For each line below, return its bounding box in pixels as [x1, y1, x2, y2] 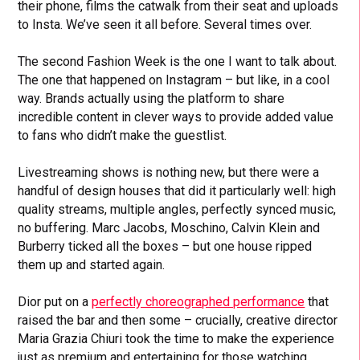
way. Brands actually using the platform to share [18, 90, 285, 106]
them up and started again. [18, 256, 169, 272]
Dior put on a [18, 293, 92, 309]
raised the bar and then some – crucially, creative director [18, 312, 338, 328]
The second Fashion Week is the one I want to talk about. [18, 53, 337, 69]
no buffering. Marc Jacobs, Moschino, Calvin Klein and [18, 219, 321, 235]
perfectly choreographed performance [92, 293, 305, 309]
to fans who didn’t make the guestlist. [18, 127, 227, 143]
